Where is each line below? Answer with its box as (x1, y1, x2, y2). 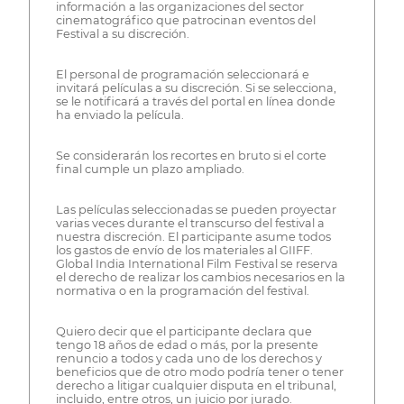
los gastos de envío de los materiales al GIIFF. (55, 243, 313, 257)
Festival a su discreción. (55, 26, 189, 41)
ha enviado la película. (55, 107, 184, 122)
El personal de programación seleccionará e (55, 67, 309, 81)
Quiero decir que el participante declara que (55, 324, 312, 338)
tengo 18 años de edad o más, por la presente (55, 337, 318, 352)
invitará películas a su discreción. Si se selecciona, (55, 80, 336, 95)
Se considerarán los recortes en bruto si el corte (55, 148, 326, 162)
